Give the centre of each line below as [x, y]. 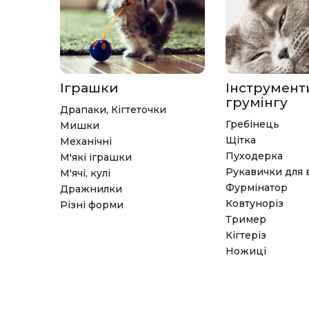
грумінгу [257, 102]
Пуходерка [254, 156]
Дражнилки [91, 189]
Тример [246, 219]
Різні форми [92, 205]
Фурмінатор [257, 187]
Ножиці [246, 251]
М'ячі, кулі [85, 173]
